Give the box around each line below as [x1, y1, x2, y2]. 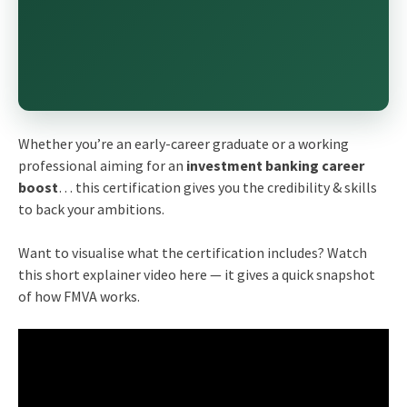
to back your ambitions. [17, 199, 164, 218]
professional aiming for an [17, 155, 186, 174]
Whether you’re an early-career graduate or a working [17, 134, 349, 153]
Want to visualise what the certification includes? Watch [17, 243, 367, 262]
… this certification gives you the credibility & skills [57, 177, 377, 196]
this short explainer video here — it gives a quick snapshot [17, 264, 375, 283]
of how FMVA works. [17, 286, 140, 305]
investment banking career [185, 155, 364, 174]
